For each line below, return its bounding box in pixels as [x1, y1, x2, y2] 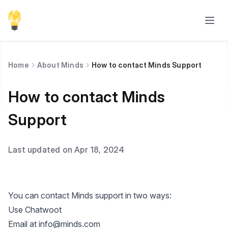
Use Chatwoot [8, 205, 62, 215]
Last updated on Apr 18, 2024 [8, 145, 125, 155]
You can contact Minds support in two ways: [8, 190, 172, 201]
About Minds [37, 61, 84, 69]
